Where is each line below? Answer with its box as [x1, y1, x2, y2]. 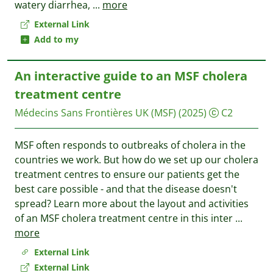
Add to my [29, 34, 79, 45]
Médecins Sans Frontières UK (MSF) [15, 106, 176, 119]
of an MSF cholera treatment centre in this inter [15, 211, 235, 225]
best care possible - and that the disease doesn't [15, 182, 237, 196]
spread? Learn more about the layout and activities [15, 197, 249, 210]
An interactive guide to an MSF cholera [15, 68, 247, 84]
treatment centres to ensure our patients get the [15, 168, 239, 181]
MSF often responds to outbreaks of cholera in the [15, 138, 246, 152]
